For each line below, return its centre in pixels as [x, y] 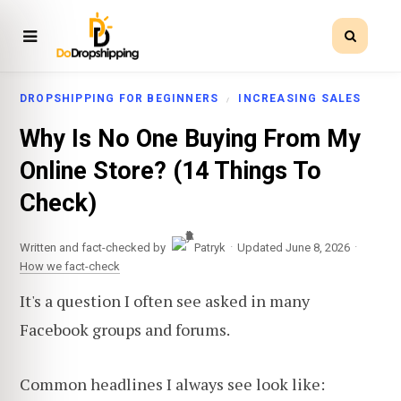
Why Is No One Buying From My [190, 139]
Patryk [210, 247]
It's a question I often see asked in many [165, 300]
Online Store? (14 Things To [171, 171]
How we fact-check [70, 266]
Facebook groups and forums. [125, 329]
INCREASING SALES [300, 98]
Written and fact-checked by [93, 247]
